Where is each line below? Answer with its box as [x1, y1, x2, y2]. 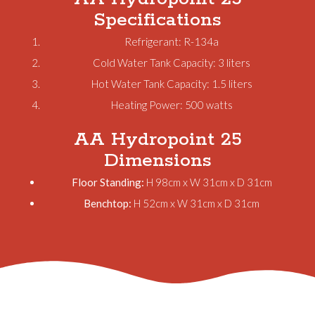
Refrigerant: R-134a [124, 34, 219, 48]
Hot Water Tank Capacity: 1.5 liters [91, 77, 252, 90]
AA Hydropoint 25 [73, 127, 242, 152]
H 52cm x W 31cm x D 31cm [131, 196, 259, 210]
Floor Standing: [71, 175, 144, 188]
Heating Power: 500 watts [110, 98, 233, 111]
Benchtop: [84, 196, 131, 210]
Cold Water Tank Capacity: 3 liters [93, 56, 250, 69]
